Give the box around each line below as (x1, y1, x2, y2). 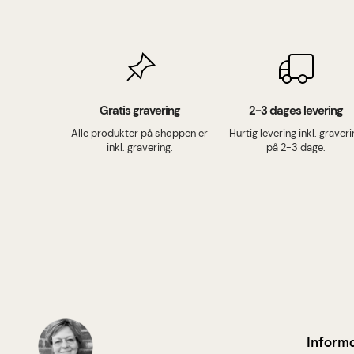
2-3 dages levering (249, 102, 344, 119)
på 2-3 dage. (266, 141, 326, 155)
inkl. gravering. (106, 141, 173, 155)
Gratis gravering (99, 102, 180, 119)
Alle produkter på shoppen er (71, 126, 209, 141)
